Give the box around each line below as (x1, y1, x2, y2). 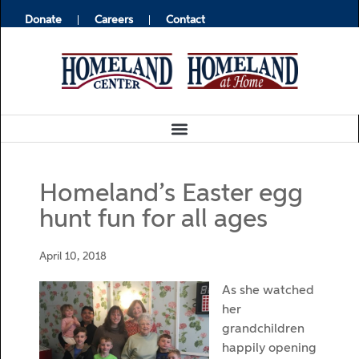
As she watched (222, 284, 314, 297)
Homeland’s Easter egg (39, 181, 303, 207)
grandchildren (222, 323, 305, 336)
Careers (95, 14, 133, 26)
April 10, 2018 (39, 251, 107, 262)
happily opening (222, 342, 317, 355)
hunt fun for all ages (39, 207, 268, 232)
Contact (166, 14, 205, 26)
